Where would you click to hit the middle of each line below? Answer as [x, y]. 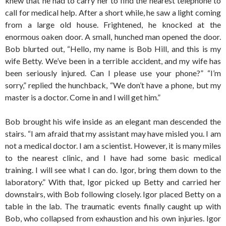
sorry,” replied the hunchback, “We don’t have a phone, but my [113, 85]
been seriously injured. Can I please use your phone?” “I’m [113, 73]
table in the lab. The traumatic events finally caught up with [113, 206]
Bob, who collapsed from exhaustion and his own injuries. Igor [113, 218]
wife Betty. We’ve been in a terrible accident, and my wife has [113, 61]
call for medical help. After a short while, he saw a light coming [113, 12]
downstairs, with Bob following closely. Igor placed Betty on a [113, 194]
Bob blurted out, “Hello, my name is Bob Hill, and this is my [113, 49]
